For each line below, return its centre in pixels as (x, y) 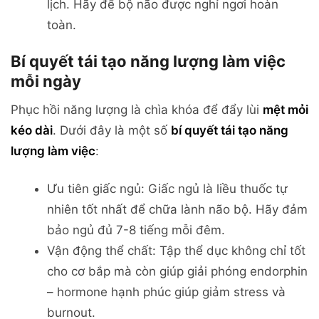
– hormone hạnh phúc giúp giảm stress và (166, 292)
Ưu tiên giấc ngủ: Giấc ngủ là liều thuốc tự (167, 189)
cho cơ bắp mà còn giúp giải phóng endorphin (177, 272)
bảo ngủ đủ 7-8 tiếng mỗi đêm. (136, 230)
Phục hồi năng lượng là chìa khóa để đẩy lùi (137, 110)
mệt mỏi (286, 110)
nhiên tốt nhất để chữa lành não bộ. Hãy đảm (177, 210)
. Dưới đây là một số (112, 131)
